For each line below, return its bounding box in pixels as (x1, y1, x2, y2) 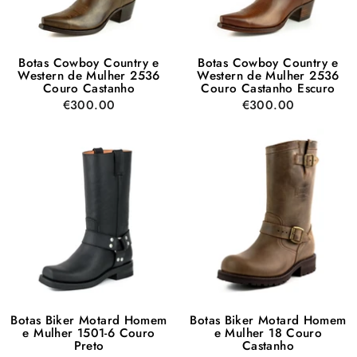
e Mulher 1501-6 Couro (22, 324, 155, 342)
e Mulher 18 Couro (214, 324, 323, 342)
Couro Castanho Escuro (201, 79, 335, 97)
